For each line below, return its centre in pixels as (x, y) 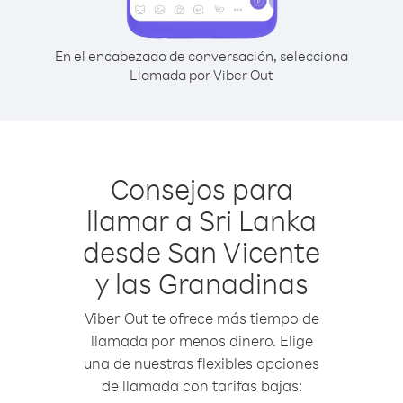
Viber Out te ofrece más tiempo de (201, 318)
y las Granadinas (201, 283)
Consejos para (201, 188)
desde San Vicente (201, 251)
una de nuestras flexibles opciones (201, 363)
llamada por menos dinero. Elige (201, 340)
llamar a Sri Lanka (201, 220)
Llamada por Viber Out (201, 75)
